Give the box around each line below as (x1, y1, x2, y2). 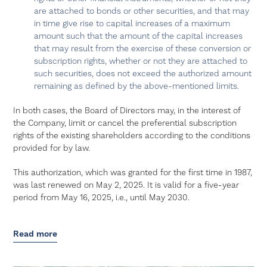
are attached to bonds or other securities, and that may (34, 6, 250, 17)
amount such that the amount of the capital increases (34, 31, 243, 42)
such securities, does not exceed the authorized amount (34, 69, 252, 79)
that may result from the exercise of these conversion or (34, 44, 252, 54)
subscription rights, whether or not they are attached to (34, 56, 248, 67)
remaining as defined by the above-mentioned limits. (34, 81, 240, 92)
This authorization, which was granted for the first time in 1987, (13, 167, 253, 178)
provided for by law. (13, 143, 91, 154)
